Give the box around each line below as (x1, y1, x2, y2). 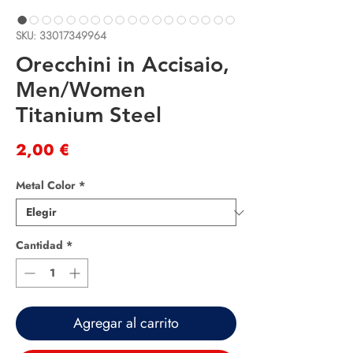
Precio (69, 138, 118, 162)
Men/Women (16, 76, 146, 103)
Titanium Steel (16, 102, 162, 128)
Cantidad (16, 237, 63, 254)
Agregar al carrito (73, 313, 179, 334)
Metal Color (16, 177, 76, 194)
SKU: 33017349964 (16, 28, 106, 44)
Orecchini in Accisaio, (16, 51, 229, 78)
